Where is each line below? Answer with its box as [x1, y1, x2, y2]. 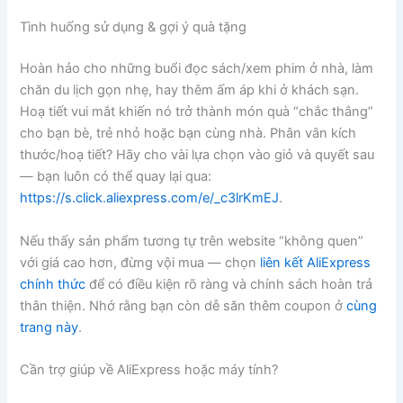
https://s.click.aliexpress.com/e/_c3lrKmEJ [20, 190, 280, 207]
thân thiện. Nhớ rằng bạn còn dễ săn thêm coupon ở [20, 297, 347, 314]
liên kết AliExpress [260, 254, 372, 271]
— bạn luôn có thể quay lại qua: [20, 168, 212, 185]
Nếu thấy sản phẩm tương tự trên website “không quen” [20, 232, 364, 249]
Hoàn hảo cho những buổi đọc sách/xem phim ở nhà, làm [20, 60, 374, 77]
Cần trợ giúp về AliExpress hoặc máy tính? [20, 361, 279, 378]
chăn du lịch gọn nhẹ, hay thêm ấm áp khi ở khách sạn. [20, 82, 360, 99]
